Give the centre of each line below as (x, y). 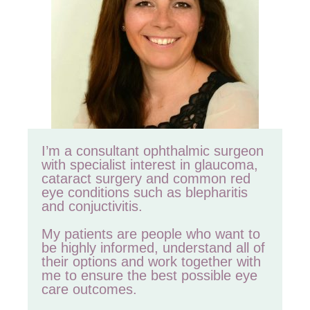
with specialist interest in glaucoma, (150, 164)
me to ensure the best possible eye (149, 275)
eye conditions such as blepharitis (145, 192)
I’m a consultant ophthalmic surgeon (153, 151)
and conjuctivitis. (92, 206)
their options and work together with (151, 261)
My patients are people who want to (151, 234)
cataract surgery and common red (146, 178)
